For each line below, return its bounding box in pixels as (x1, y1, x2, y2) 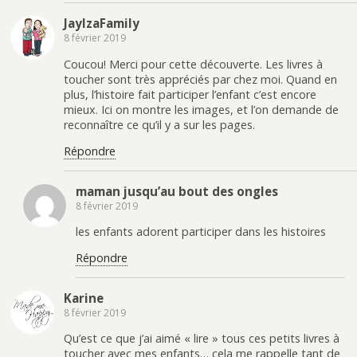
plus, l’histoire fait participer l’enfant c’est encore (64, 86, 316, 102)
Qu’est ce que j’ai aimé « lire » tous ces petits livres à (64, 331, 339, 347)
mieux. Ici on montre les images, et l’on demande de (64, 101, 339, 117)
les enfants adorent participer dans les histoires (76, 224, 326, 240)
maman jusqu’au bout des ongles (76, 182, 278, 199)
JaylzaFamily (64, 15, 139, 32)
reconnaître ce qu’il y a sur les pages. (64, 116, 255, 132)
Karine (64, 289, 104, 306)
